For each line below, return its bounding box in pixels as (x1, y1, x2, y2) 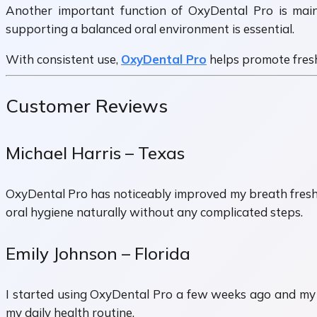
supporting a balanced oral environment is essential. (6, 21, 294, 37)
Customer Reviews (6, 94, 168, 118)
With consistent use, (6, 52, 121, 67)
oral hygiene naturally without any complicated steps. (6, 204, 303, 220)
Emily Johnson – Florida (6, 243, 190, 265)
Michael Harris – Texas (6, 142, 185, 164)
